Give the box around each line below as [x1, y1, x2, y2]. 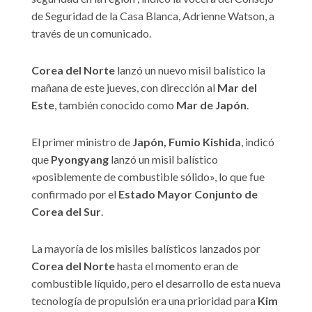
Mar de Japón [176, 98, 247, 112]
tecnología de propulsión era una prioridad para [31, 294, 258, 308]
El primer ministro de [31, 135, 132, 149]
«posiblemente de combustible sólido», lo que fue [31, 170, 265, 184]
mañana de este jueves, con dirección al [31, 81, 217, 95]
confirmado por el [31, 187, 116, 201]
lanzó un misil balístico [109, 153, 218, 166]
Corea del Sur [31, 205, 101, 219]
